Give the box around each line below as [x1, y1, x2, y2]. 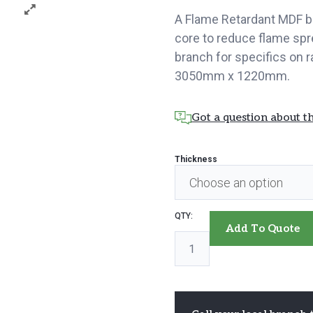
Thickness [174, 154, 217, 164]
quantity [173, 276, 217, 291]
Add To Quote [225, 222, 300, 235]
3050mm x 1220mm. [174, 68, 290, 83]
